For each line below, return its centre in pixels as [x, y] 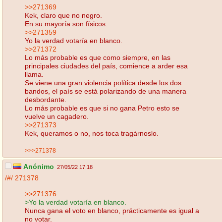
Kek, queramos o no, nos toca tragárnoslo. [92, 133]
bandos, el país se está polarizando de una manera [106, 91]
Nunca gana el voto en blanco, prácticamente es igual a [112, 210]
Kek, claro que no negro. [63, 15]
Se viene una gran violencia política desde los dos [103, 83]
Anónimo [38, 167]
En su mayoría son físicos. [66, 24]
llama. [34, 74]
